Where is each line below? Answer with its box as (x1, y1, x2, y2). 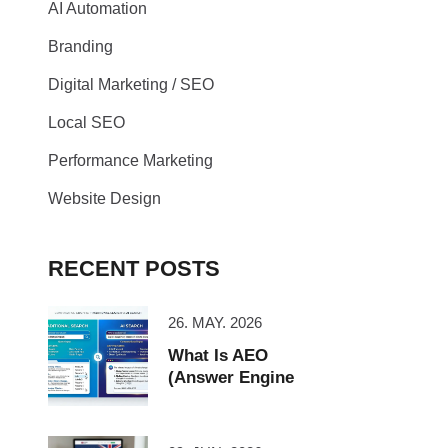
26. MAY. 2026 (168, 314, 262, 331)
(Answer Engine (168, 368, 294, 387)
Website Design (48, 190, 161, 207)
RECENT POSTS (48, 256, 220, 281)
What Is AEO (168, 346, 268, 365)
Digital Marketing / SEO (48, 76, 214, 93)
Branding (48, 38, 113, 55)
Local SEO (48, 114, 125, 131)
